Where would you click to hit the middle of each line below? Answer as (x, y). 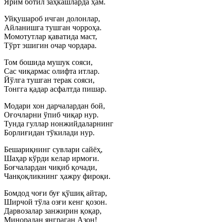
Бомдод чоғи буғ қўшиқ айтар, (55, 193)
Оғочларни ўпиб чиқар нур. (51, 115)
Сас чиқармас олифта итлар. (52, 71)
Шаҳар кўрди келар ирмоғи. (52, 158)
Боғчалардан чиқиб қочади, (51, 167)
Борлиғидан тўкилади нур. (49, 133)
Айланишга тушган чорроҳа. (53, 28)
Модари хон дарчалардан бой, (55, 106)
